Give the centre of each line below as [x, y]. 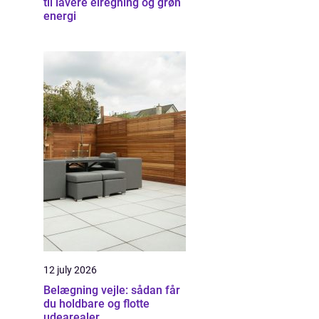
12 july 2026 [70, 270]
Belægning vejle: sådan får [112, 290]
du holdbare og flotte [96, 304]
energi [60, 16]
